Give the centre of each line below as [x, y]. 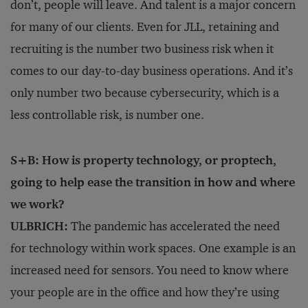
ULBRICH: [39, 226]
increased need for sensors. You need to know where [150, 270]
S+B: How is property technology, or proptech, [143, 160]
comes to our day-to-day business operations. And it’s [152, 71]
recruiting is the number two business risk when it [142, 49]
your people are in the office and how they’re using [145, 292]
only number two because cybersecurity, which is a [145, 93]
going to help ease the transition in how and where [153, 182]
